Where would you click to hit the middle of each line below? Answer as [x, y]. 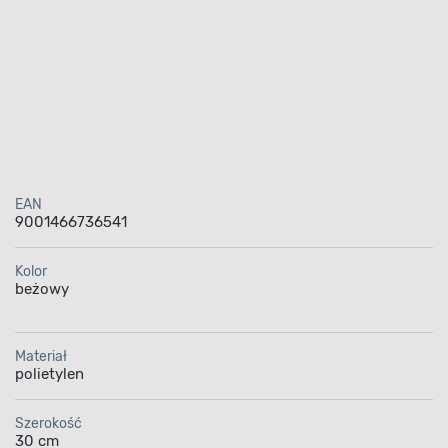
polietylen [49, 373]
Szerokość [48, 423]
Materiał [40, 356]
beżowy [41, 288]
